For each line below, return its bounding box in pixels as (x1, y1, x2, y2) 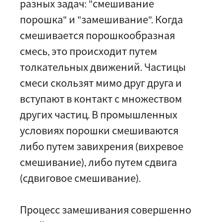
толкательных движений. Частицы (20, 61, 186, 73)
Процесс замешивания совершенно (20, 204, 191, 216)
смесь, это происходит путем (20, 45, 157, 57)
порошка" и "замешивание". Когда (20, 13, 183, 25)
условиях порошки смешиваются (20, 124, 178, 136)
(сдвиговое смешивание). (20, 172, 141, 184)
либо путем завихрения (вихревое (20, 140, 183, 152)
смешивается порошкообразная (20, 29, 175, 41)
